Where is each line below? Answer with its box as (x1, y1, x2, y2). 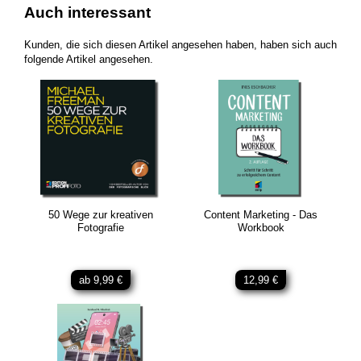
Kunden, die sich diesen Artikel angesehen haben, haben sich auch (24, 39, 337, 51)
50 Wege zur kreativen (48, 208, 153, 221)
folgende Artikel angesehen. (24, 53, 153, 65)
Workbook (237, 221, 284, 234)
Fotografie (77, 221, 124, 234)
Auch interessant (24, 3, 151, 21)
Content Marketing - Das (204, 208, 317, 221)
